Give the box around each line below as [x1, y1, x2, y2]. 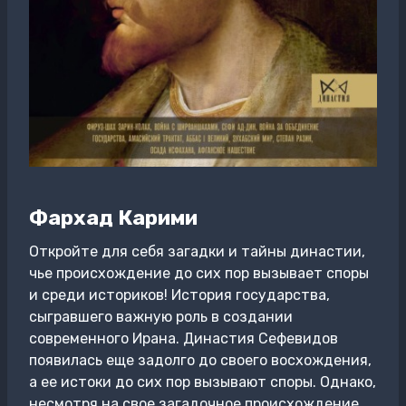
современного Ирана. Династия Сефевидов [29, 330, 338, 347]
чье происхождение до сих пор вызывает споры [29, 265, 369, 282]
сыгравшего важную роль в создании [29, 308, 293, 325]
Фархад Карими [29, 204, 198, 230]
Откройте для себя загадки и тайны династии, [29, 243, 365, 260]
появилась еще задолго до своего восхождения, [29, 352, 372, 369]
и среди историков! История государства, [29, 286, 330, 304]
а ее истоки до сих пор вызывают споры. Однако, [29, 373, 376, 391]
